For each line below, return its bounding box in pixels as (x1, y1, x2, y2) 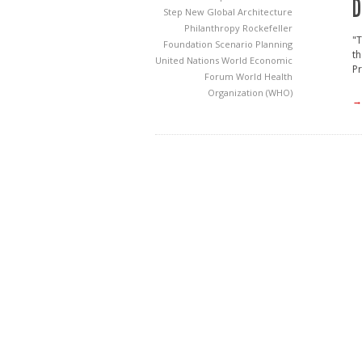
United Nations (155, 54, 221, 66)
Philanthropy (184, 22, 242, 34)
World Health (236, 70, 293, 82)
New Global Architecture (185, 6, 293, 18)
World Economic (221, 54, 293, 66)
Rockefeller (242, 22, 293, 34)
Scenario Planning (215, 38, 293, 50)
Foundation (163, 38, 215, 50)
